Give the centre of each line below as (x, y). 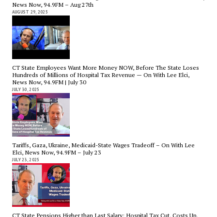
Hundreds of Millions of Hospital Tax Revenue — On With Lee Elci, (101, 75)
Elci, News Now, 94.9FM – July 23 (56, 153)
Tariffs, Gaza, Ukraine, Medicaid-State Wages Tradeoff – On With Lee (103, 145)
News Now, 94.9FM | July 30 (49, 82)
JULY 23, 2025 (26, 160)
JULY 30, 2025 (26, 90)
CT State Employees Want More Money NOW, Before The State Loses (105, 68)
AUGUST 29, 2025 (30, 12)
